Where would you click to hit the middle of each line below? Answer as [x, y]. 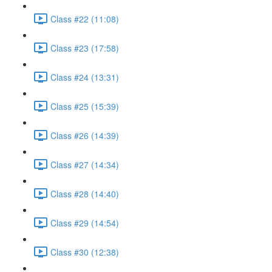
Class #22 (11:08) [85, 19]
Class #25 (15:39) [85, 106]
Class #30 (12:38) [85, 252]
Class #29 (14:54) [85, 223]
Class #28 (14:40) [85, 193]
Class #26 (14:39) [85, 135]
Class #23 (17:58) [85, 48]
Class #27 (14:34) [85, 164]
